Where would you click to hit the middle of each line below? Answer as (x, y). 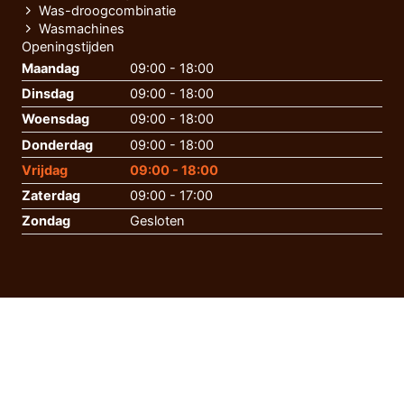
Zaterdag (51, 196)
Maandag (50, 68)
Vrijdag (45, 170)
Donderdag (57, 145)
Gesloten (157, 221)
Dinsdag (48, 94)
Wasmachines (81, 29)
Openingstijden (68, 47)
